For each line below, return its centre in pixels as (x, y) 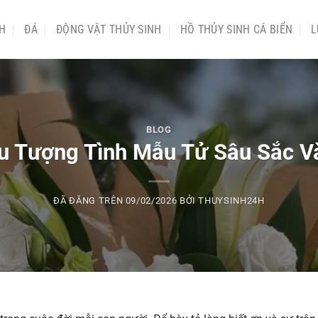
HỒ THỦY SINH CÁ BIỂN (236, 29)
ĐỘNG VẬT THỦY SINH (109, 29)
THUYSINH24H (231, 201)
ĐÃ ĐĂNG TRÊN (89, 201)
